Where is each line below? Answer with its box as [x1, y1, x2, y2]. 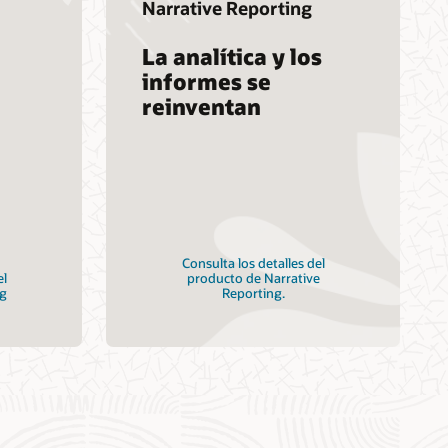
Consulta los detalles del [181, 254, 325, 271]
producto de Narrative [186, 269, 320, 286]
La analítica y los [141, 42, 322, 71]
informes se [141, 67, 271, 96]
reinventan [141, 92, 261, 121]
